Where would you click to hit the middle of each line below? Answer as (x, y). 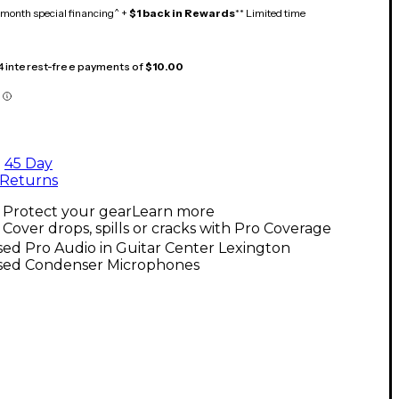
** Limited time (270, 12)
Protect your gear (67, 211)
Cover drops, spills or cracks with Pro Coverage (167, 228)
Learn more (173, 211)
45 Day (28, 163)
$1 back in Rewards (182, 12)
